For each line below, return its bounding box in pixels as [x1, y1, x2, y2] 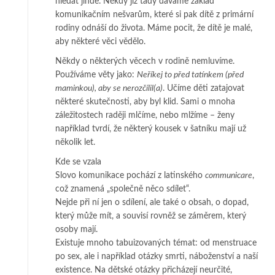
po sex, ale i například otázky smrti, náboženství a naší [55, 252, 258, 261]
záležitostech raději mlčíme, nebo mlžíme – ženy [55, 110, 234, 120]
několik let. [55, 137, 95, 147]
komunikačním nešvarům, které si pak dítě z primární [55, 10, 254, 19]
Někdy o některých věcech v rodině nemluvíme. [55, 56, 234, 66]
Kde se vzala [55, 157, 101, 166]
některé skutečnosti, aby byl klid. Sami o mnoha [55, 97, 235, 106]
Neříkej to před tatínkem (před [137, 70, 244, 79]
